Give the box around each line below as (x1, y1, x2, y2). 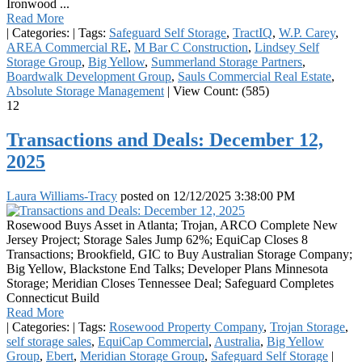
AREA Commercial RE (6, 40, 128, 54)
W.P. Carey (279, 25, 335, 40)
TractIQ (233, 25, 272, 40)
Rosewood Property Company (109, 319, 263, 334)
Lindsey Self (255, 40, 319, 54)
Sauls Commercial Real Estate (178, 69, 331, 83)
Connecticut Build (6, 290, 99, 305)
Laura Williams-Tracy (6, 188, 117, 203)
